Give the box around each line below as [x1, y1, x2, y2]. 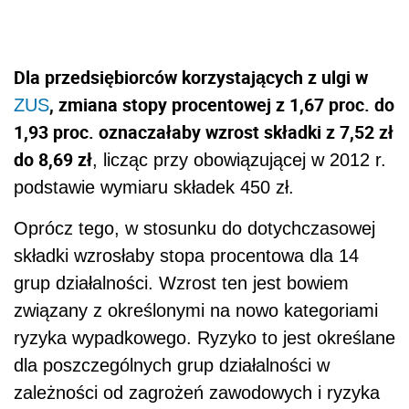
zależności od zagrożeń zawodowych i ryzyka [14, 383, 380, 404]
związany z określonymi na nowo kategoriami [14, 300, 378, 321]
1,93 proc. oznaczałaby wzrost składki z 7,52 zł [14, 120, 393, 145]
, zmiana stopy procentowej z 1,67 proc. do [49, 92, 394, 118]
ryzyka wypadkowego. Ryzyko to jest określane [14, 328, 395, 349]
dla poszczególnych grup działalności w [14, 355, 330, 376]
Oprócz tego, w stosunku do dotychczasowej [14, 218, 375, 239]
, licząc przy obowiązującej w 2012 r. [92, 150, 386, 171]
